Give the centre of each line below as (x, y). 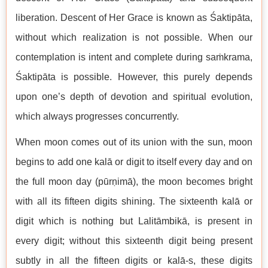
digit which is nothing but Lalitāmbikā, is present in (134, 221)
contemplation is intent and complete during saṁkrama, (134, 57)
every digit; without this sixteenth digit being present (134, 241)
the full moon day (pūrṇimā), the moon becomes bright (134, 182)
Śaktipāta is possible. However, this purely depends (134, 77)
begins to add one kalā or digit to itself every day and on (134, 162)
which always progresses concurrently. (97, 116)
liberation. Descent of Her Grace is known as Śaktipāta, (134, 18)
